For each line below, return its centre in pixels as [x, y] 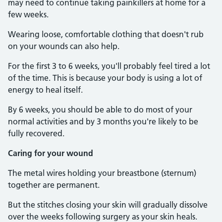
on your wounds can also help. [64, 46]
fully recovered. [36, 133]
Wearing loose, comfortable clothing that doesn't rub [106, 34]
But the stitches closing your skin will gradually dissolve [108, 205]
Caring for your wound [51, 153]
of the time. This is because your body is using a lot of [105, 78]
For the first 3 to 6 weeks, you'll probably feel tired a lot [109, 66]
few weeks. [29, 14]
